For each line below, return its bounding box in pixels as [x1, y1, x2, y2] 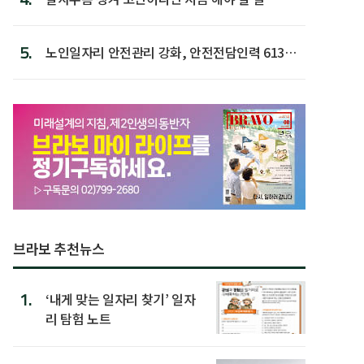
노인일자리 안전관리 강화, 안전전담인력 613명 [45, 41, 297, 62]
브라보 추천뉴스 [13, 237, 105, 258]
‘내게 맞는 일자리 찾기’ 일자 [45, 288, 196, 309]
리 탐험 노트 [45, 308, 111, 328]
